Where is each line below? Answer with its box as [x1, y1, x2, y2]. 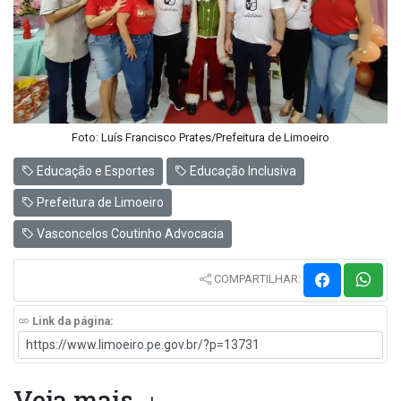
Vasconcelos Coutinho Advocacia [34, 226, 224, 241]
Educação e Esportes [34, 163, 155, 178]
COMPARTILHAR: [211, 272, 303, 286]
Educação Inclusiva [187, 163, 296, 178]
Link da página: [30, 313, 114, 328]
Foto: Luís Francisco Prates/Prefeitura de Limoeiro [72, 130, 329, 144]
